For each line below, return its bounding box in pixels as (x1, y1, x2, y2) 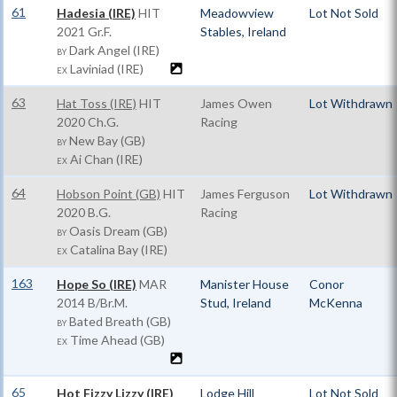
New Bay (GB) (66, 133, 145, 148)
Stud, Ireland (200, 295, 271, 310)
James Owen (200, 96, 272, 111)
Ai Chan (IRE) (67, 152, 143, 167)
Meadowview (200, 5, 274, 20)
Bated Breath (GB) (66, 314, 171, 329)
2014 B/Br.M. (57, 295, 128, 310)
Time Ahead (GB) (67, 332, 165, 347)
